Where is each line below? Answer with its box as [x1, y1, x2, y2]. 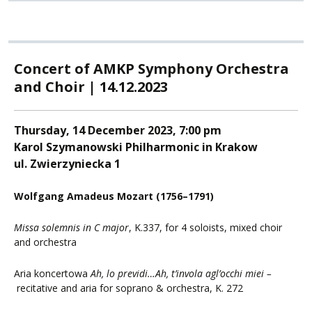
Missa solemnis [14, 221, 80, 235]
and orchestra [14, 235, 77, 249]
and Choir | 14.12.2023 [14, 77, 168, 97]
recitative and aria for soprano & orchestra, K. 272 [14, 281, 243, 295]
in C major [83, 221, 129, 235]
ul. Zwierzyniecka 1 [14, 156, 120, 172]
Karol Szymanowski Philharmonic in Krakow [14, 139, 258, 155]
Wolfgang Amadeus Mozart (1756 [14, 189, 182, 203]
